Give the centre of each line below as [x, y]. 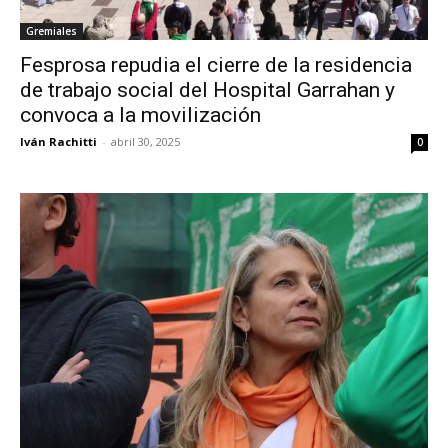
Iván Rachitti [58, 141]
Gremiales [51, 30]
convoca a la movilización [140, 114]
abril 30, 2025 [145, 141]
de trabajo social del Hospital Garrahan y [207, 89]
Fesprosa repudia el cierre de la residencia [216, 64]
